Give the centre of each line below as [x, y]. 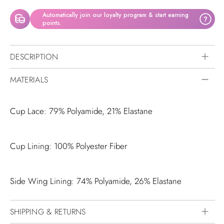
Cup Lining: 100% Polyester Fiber [68, 146]
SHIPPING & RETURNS [48, 211]
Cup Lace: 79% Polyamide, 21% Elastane [81, 111]
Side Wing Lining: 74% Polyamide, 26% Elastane [96, 181]
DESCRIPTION [34, 56]
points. [52, 23]
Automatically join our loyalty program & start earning [115, 15]
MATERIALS [29, 79]
